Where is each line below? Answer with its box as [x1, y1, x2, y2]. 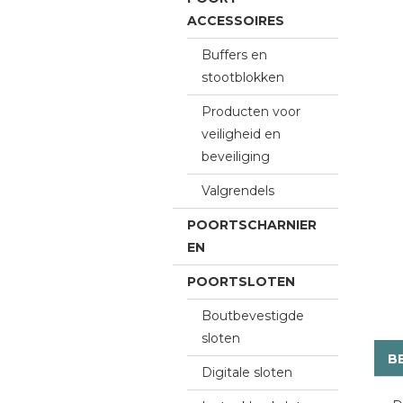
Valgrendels [201, 183, 274, 199]
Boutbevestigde [201, 308, 304, 324]
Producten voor [201, 103, 300, 120]
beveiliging [201, 148, 270, 165]
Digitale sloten [201, 364, 292, 381]
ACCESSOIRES [187, 13, 284, 29]
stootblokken [201, 69, 284, 85]
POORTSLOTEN [187, 273, 295, 290]
